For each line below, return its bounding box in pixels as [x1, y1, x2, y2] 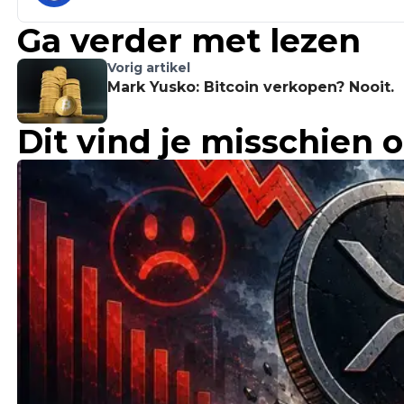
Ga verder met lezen [17, 21, 361, 61]
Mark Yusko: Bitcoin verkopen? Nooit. [107, 78, 394, 96]
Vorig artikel [107, 60, 190, 77]
